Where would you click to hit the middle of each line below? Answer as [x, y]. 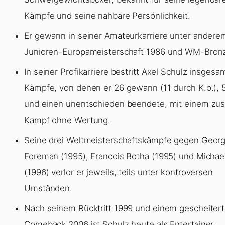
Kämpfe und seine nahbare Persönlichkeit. [107, 15]
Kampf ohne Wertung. [68, 120]
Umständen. [48, 188]
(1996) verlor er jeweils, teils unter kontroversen [119, 172]
